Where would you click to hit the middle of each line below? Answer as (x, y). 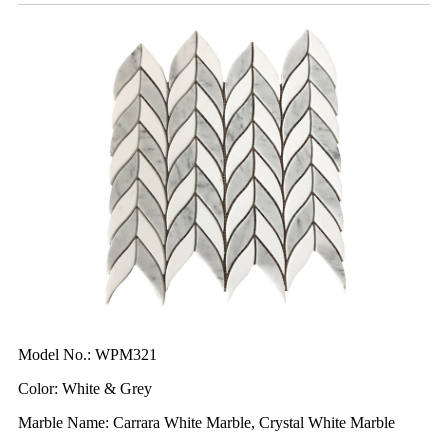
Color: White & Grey (85, 389)
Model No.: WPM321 (87, 355)
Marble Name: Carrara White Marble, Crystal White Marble (206, 423)
